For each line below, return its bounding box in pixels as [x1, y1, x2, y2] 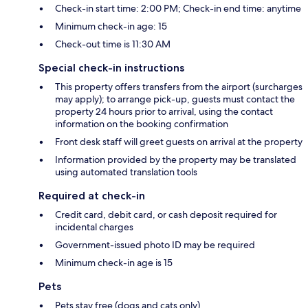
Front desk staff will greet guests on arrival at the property [55, 135, 302, 148]
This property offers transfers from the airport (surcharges [55, 80, 302, 93]
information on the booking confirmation [55, 118, 228, 131]
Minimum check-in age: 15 [55, 20, 167, 33]
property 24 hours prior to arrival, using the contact [55, 105, 273, 118]
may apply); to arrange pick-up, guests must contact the [55, 93, 295, 106]
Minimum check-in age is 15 [55, 256, 173, 269]
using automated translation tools [55, 166, 197, 179]
